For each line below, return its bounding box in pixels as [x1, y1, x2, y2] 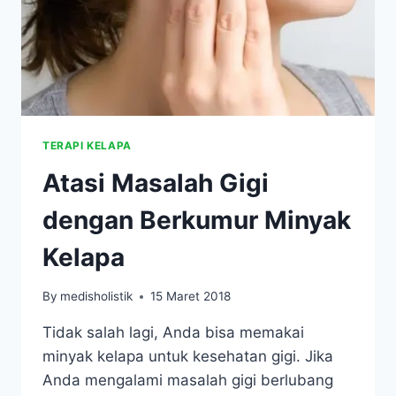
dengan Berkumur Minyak [42, 204, 351, 235]
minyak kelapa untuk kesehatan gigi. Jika [42, 347, 333, 366]
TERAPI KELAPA [42, 138, 132, 152]
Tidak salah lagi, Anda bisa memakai [42, 324, 304, 342]
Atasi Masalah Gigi [42, 167, 269, 198]
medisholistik [60, 289, 133, 304]
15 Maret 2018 [150, 289, 232, 304]
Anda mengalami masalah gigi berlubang [42, 371, 333, 390]
